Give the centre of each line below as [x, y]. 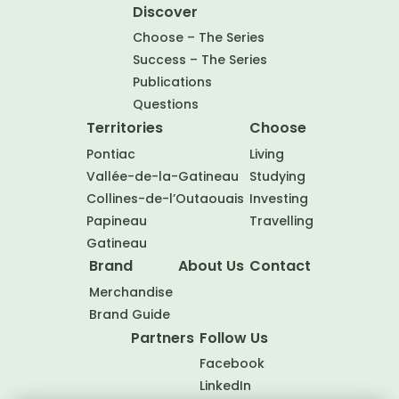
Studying [277, 177]
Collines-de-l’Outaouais [165, 199]
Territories [124, 128]
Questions [165, 105]
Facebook [232, 364]
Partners [163, 338]
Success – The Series [199, 60]
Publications [172, 82]
